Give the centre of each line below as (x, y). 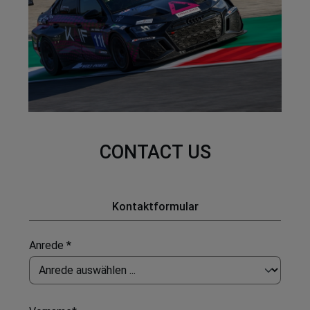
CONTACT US (155, 153)
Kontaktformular (155, 207)
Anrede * (50, 246)
